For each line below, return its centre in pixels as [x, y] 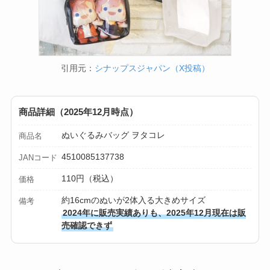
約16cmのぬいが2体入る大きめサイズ [134, 200]
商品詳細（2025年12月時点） [78, 112]
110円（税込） [90, 179]
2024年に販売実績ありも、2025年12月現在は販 [155, 213]
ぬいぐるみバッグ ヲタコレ [114, 135]
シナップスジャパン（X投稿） [152, 68]
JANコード [38, 158]
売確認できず [87, 226]
